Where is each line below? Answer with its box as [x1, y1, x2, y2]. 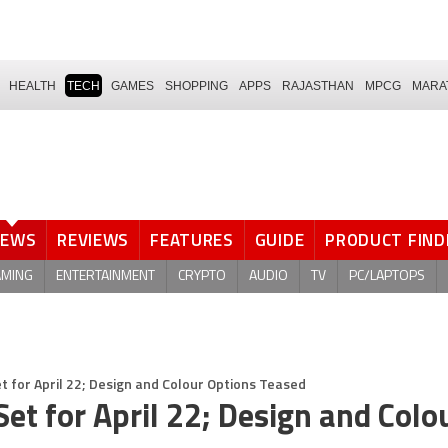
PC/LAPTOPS [349, 268, 425, 284]
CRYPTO [178, 268, 226, 284]
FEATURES [150, 227, 234, 253]
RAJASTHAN [282, 78, 354, 93]
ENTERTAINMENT [56, 268, 155, 284]
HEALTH [9, 78, 56, 93]
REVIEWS [57, 227, 130, 253]
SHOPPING [165, 78, 228, 93]
